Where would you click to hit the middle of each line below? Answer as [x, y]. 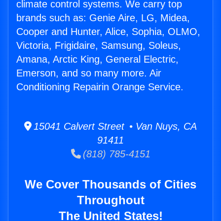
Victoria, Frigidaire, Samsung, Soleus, [99, 46]
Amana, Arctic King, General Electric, [97, 59]
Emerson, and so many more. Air [89, 73]
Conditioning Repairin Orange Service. [100, 87]
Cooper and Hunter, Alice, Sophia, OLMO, [108, 32]
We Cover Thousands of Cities [110, 184]
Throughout [110, 200]
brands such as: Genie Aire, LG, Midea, [103, 18]
